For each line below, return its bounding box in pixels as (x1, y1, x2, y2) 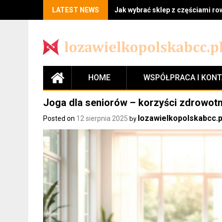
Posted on (43, 114, 76, 123)
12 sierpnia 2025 (76, 114, 128, 123)
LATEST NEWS (52, 6, 99, 14)
